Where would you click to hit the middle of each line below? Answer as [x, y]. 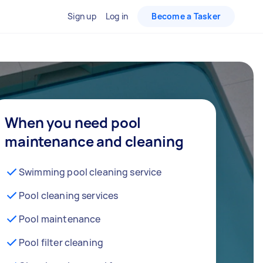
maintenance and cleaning [94, 141]
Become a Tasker [186, 16]
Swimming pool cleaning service [90, 172]
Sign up [82, 16]
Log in [117, 16]
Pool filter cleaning [61, 242]
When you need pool [73, 122]
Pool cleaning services [69, 195]
